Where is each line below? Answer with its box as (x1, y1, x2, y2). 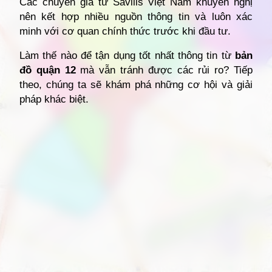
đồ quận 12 (19, 64, 76, 76)
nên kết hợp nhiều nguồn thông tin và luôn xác (19, 11, 253, 23)
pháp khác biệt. (19, 93, 89, 106)
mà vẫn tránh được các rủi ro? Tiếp (75, 64, 253, 76)
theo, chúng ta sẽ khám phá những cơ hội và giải (19, 79, 253, 91)
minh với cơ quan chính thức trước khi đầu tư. (19, 25, 231, 38)
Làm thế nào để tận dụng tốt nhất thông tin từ (19, 50, 235, 62)
